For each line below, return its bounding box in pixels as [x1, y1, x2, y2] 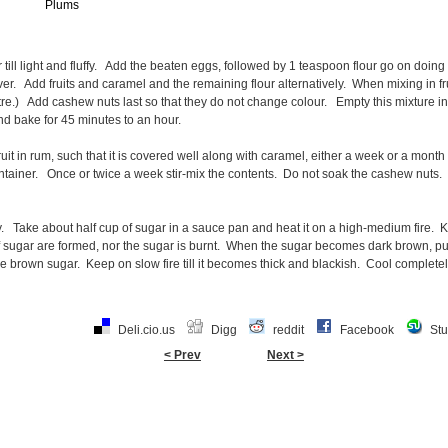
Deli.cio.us [115, 323, 179, 337]
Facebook [337, 323, 398, 337]
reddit [270, 323, 308, 337]
